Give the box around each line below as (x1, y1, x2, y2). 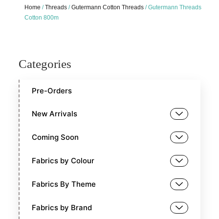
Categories (19, 57, 72, 70)
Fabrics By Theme (32, 179, 96, 189)
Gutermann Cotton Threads (71, 4, 144, 11)
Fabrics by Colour (32, 155, 95, 165)
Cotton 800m (24, 14, 59, 22)
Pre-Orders (32, 86, 72, 95)
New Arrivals (32, 109, 78, 118)
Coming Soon (32, 132, 79, 142)
